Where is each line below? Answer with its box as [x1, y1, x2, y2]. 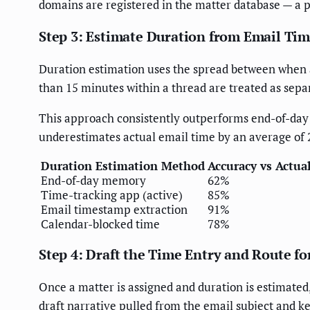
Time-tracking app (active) [41, 186, 183, 203]
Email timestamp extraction [41, 201, 188, 217]
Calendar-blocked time [41, 215, 160, 232]
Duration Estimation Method [41, 157, 205, 174]
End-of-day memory [41, 172, 146, 188]
